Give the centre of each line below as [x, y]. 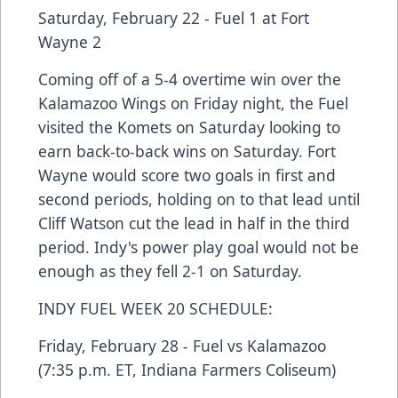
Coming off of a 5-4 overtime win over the [190, 80]
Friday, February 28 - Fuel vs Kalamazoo [182, 346]
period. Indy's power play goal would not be [199, 247]
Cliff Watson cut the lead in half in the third [194, 223]
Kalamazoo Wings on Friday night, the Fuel [193, 103]
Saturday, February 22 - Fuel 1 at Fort [174, 18]
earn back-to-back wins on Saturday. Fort [187, 151]
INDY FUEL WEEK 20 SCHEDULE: [155, 309]
